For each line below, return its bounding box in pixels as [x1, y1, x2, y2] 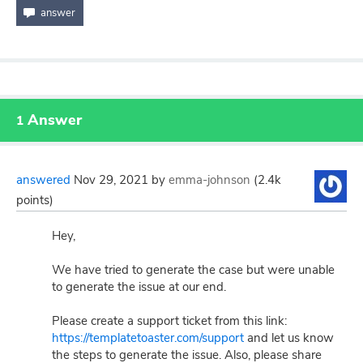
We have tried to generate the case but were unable [52, 262, 335, 278]
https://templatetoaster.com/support [52, 330, 244, 346]
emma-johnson [169, 172, 250, 188]
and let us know [244, 330, 334, 346]
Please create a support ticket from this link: [52, 313, 287, 329]
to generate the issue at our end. [52, 279, 226, 295]
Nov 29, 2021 [74, 172, 148, 188]
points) [16, 192, 53, 208]
